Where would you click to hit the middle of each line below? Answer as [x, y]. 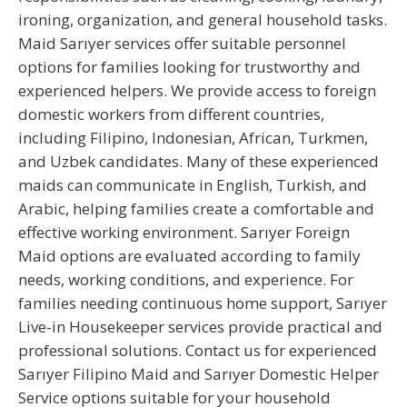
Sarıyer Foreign [295, 232]
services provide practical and [273, 327]
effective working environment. [129, 232]
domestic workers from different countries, [171, 114]
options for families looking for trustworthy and [189, 67]
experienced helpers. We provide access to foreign [197, 90]
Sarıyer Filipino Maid [94, 374]
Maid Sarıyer [65, 43]
